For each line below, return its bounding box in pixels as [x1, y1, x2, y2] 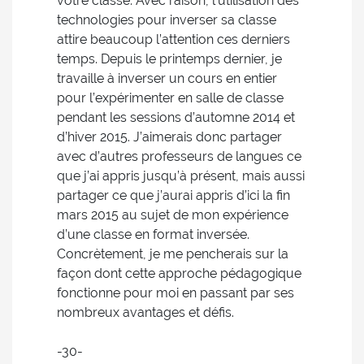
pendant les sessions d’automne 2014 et [57, 110, 295, 125]
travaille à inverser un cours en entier [57, 71, 277, 86]
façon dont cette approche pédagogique [57, 266, 301, 281]
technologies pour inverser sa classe [57, 12, 276, 28]
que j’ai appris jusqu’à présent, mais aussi [57, 168, 305, 184]
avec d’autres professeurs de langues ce [57, 149, 301, 164]
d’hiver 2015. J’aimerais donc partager [57, 129, 282, 145]
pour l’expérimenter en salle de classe [57, 90, 284, 106]
